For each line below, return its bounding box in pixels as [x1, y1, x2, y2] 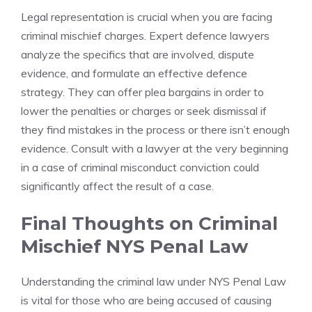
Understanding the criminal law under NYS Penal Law [21, 274, 286, 288]
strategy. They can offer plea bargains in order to [21, 85, 264, 99]
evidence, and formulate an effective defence [21, 66, 247, 80]
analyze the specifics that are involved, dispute [21, 47, 254, 61]
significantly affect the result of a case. [21, 179, 214, 193]
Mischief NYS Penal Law [21, 235, 248, 258]
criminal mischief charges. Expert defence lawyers [21, 29, 270, 42]
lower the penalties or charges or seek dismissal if [21, 104, 267, 118]
